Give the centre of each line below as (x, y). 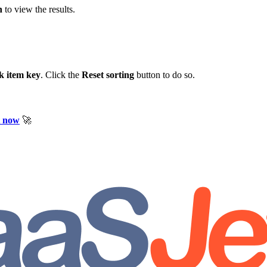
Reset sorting (108, 75)
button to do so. (164, 75)
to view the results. (39, 10)
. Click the (61, 75)
